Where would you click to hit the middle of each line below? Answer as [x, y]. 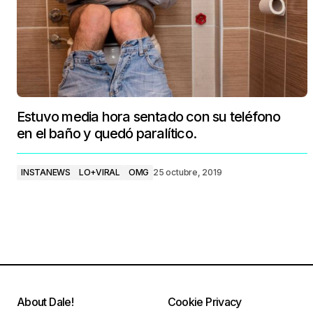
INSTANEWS [46, 172]
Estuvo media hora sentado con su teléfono [149, 117]
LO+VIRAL [99, 172]
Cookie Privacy [204, 302]
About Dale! [45, 302]
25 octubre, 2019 [188, 172]
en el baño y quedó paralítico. [107, 133]
